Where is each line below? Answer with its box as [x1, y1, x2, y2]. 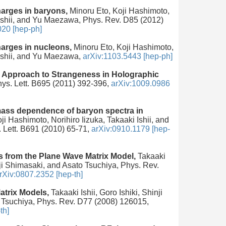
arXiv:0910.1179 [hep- [91, 124, 170, 133]
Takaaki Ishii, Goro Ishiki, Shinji [49, 188, 162, 197]
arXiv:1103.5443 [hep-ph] [83, 51, 173, 61]
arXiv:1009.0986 [111, 79, 170, 88]
